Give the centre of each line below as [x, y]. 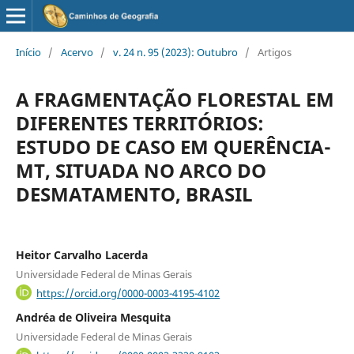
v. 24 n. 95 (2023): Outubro [175, 52]
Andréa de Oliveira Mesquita [93, 318]
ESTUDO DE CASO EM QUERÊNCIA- [173, 146]
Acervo [77, 52]
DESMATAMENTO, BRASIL [134, 194]
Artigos [274, 52]
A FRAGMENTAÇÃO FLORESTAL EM [175, 99]
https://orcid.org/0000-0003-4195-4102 [128, 293]
